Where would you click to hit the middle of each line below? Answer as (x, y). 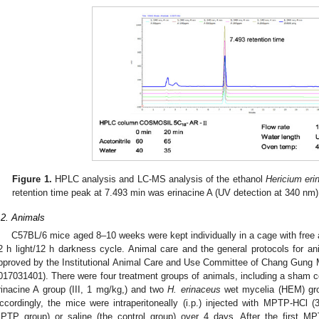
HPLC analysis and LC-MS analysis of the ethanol (159, 179)
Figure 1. (32, 179)
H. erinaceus (194, 290)
